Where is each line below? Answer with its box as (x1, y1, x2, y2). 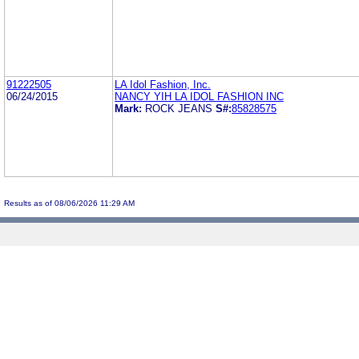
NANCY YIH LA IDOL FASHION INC (115, 90, 284, 103)
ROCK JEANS (145, 102, 212, 115)
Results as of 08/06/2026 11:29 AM (4, 198, 135, 208)
